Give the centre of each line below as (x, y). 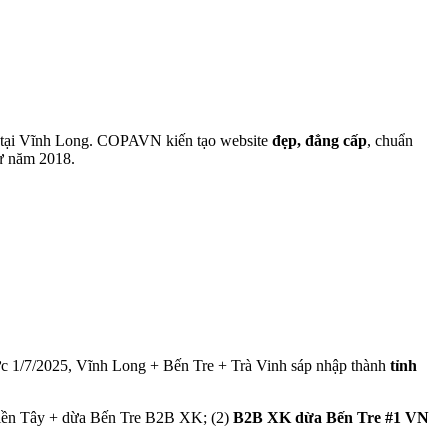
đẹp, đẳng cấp (319, 140)
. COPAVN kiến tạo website (178, 140)
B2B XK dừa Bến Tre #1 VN (331, 417)
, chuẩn (390, 140)
